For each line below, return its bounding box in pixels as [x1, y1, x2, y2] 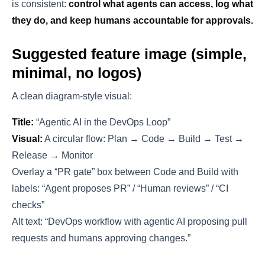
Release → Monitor [12, 150, 93, 161]
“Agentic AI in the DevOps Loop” [34, 117, 170, 128]
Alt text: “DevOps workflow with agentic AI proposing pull [12, 216, 247, 227]
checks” [12, 200, 44, 211]
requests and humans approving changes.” [12, 233, 190, 244]
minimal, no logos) [12, 64, 141, 82]
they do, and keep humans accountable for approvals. [12, 15, 253, 26]
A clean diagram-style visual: [12, 91, 132, 102]
